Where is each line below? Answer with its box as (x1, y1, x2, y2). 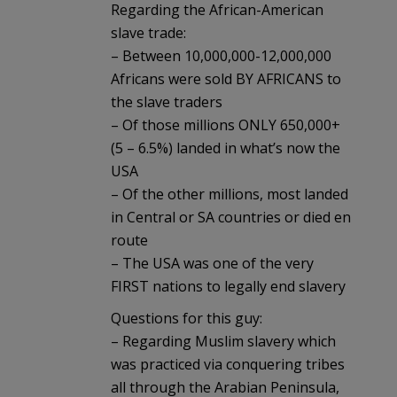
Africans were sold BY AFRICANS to (111, 68, 341, 89)
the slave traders (111, 91, 222, 112)
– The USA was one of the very (111, 253, 314, 273)
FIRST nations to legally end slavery (111, 276, 346, 296)
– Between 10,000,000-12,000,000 (111, 45, 331, 66)
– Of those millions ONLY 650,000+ (111, 114, 340, 135)
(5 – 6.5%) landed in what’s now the (111, 137, 340, 158)
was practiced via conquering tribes (111, 354, 345, 374)
